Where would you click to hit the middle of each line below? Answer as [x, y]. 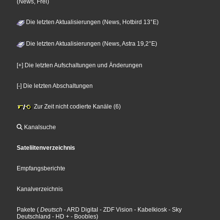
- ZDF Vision [116, 210]
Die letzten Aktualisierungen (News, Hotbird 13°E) [92, 22]
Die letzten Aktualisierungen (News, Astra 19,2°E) [91, 44]
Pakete [26, 210]
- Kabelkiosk [150, 210]
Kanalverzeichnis [40, 189]
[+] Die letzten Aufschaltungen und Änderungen [80, 66]
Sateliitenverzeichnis [46, 148]
